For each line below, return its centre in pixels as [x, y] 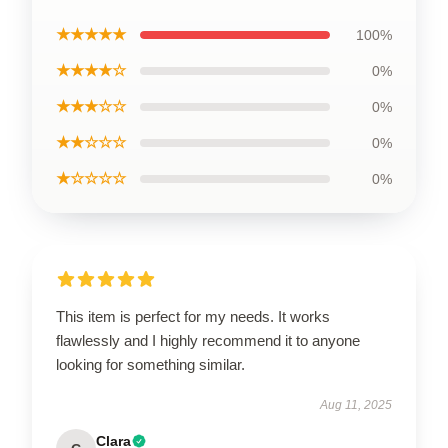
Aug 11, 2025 [356, 405]
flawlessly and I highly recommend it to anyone [208, 340]
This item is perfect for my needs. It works [193, 316]
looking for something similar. [150, 364]
